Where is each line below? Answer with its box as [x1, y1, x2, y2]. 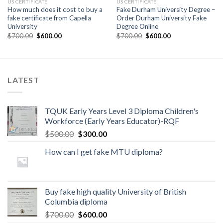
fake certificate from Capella [7, 14, 91, 22]
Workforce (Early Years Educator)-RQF [45, 115, 179, 125]
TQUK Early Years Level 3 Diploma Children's [45, 106, 199, 115]
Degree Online [116, 22, 158, 31]
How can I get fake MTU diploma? [45, 146, 163, 156]
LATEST [7, 75, 39, 85]
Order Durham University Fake [116, 14, 207, 22]
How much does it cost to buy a [7, 5, 103, 14]
